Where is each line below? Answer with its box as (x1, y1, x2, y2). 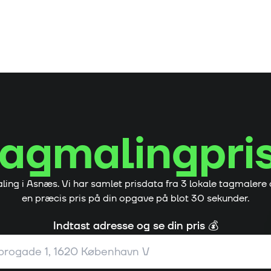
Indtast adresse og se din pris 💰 (53, 218, 218, 233)
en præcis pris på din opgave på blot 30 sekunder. (22, 192, 249, 205)
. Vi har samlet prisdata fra (57, 177, 181, 191)
